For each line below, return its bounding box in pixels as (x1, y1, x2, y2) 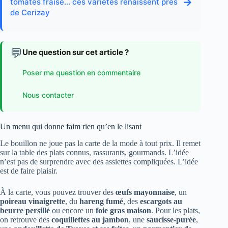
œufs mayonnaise (116, 188, 175, 197)
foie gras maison (96, 206, 151, 215)
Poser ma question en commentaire (22, 68, 140, 77)
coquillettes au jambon (51, 215, 129, 224)
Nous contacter (22, 90, 74, 99)
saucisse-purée (147, 215, 196, 224)
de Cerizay (10, 8, 50, 18)
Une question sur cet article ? (22, 47, 129, 58)
